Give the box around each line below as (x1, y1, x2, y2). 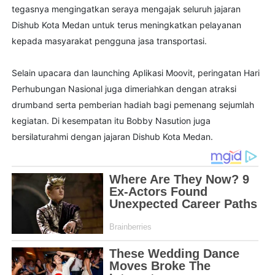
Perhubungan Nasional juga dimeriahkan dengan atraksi (11, 83, 236, 95)
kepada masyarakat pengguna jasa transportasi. (11, 36, 207, 47)
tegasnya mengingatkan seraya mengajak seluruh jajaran (11, 4, 241, 15)
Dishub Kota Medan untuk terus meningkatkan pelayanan (11, 20, 241, 31)
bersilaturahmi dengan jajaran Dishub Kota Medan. (11, 131, 213, 142)
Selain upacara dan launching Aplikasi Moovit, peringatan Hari (11, 68, 260, 79)
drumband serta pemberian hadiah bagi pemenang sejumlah (11, 99, 254, 110)
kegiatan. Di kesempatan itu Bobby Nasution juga (11, 115, 211, 126)
